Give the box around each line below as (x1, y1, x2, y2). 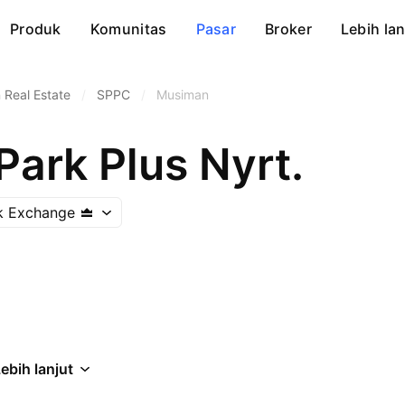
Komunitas (89, 20, 167, 38)
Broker (265, 20, 312, 38)
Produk (9, 20, 61, 38)
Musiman (156, 87, 209, 102)
